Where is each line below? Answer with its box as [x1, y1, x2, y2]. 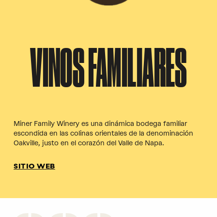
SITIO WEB [14, 163, 55, 171]
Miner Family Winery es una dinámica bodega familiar [14, 119, 187, 128]
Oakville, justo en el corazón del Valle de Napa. [14, 139, 164, 147]
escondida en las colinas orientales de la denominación [14, 129, 193, 138]
